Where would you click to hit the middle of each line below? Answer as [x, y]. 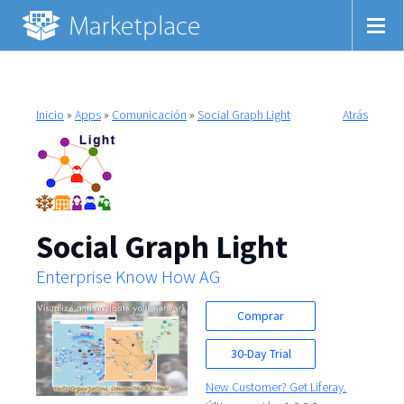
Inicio [50, 114]
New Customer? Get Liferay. [276, 386]
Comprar [261, 315]
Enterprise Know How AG [128, 276]
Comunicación [149, 114]
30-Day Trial [261, 353]
